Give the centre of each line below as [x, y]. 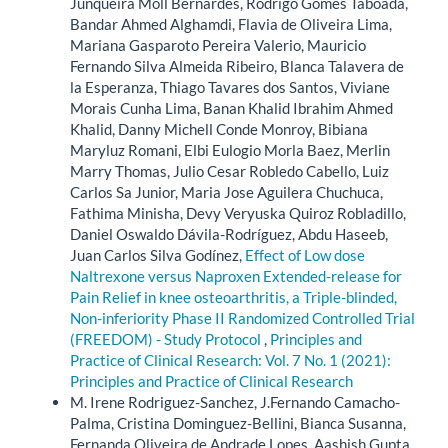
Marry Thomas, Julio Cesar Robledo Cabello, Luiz [229, 170]
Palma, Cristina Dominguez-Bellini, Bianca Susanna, [238, 422]
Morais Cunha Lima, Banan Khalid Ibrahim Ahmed [231, 107]
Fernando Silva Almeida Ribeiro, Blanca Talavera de [237, 65]
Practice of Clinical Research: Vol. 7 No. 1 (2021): [230, 359]
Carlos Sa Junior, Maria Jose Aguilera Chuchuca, [226, 191]
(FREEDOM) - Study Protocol [167, 338]
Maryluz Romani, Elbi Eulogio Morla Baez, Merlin [230, 149]
